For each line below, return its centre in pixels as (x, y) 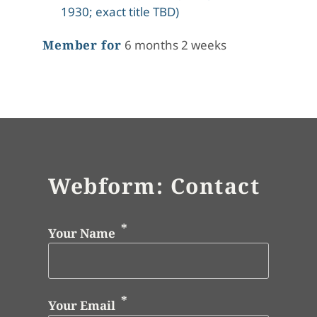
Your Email (82, 305)
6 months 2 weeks (174, 45)
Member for (82, 45)
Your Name (82, 234)
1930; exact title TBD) (120, 12)
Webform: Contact (154, 186)
